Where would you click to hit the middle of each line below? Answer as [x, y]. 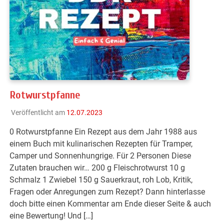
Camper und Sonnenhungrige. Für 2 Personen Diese [100, 155]
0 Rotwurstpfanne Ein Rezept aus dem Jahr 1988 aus [103, 131]
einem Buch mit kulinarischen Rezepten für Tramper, [101, 143]
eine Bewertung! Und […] [51, 215]
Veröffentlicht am [38, 112]
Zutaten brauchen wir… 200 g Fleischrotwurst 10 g [97, 167]
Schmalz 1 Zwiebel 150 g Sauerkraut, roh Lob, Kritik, [101, 179]
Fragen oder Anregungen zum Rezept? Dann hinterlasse [107, 191]
